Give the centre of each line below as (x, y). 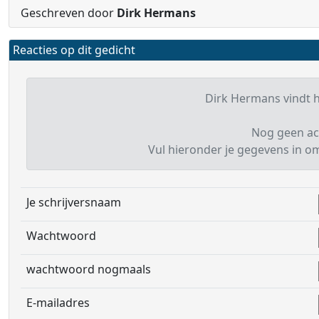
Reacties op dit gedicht (74, 50)
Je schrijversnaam (74, 202)
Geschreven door (69, 13)
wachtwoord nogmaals (89, 269)
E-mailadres (58, 303)
